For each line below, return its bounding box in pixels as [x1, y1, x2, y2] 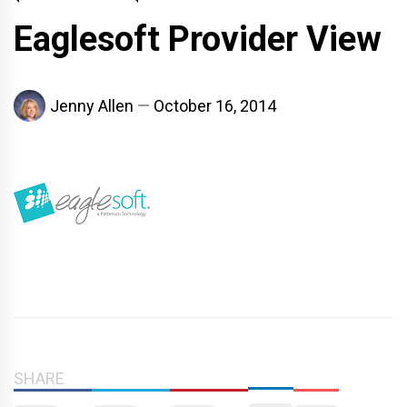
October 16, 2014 [154, 96, 276, 116]
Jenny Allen [50, 96, 134, 116]
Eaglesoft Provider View [14, 18, 382, 59]
